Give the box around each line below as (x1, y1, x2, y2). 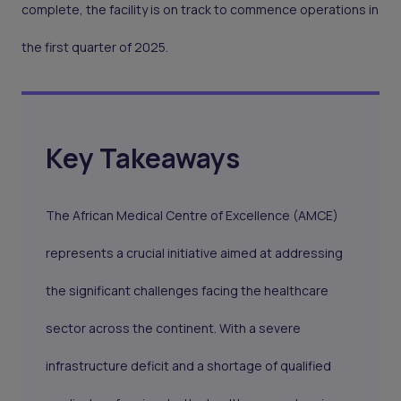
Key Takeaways (46, 140, 241, 177)
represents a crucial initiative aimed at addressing (46, 244, 344, 262)
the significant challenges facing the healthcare (46, 282, 329, 300)
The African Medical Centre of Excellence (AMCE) (46, 207, 339, 225)
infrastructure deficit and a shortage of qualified (46, 357, 332, 375)
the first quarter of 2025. (21, 38, 168, 56)
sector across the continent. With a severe (46, 320, 302, 337)
